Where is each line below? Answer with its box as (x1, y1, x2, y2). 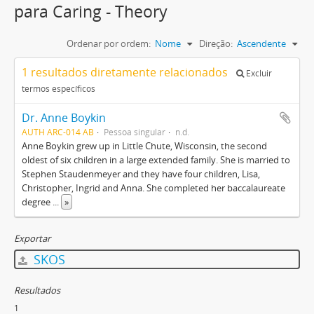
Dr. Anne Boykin (22, 110, 106, 125)
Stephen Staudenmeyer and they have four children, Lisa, (22, 168, 260, 180)
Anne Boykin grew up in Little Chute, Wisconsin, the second (22, 139, 267, 152)
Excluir (244, 67, 272, 79)
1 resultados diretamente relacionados (22, 64, 231, 80)
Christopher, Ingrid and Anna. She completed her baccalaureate (22, 182, 285, 194)
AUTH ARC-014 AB (22, 126, 94, 137)
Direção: (199, 37, 233, 50)
